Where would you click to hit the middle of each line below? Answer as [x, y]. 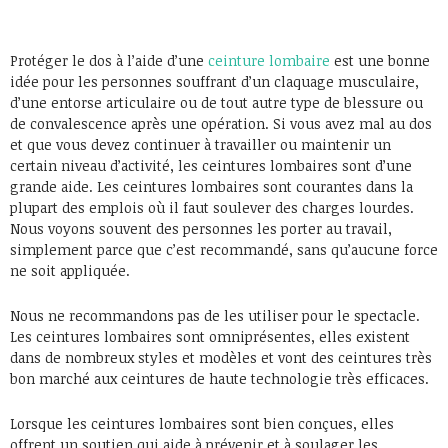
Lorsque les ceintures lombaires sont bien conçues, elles [202, 423]
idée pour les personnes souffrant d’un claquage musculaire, [214, 81]
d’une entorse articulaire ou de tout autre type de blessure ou [216, 102]
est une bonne [380, 60]
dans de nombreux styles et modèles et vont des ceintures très [221, 357]
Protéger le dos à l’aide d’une [109, 60]
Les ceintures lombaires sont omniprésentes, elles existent [210, 336]
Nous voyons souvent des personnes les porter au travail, [201, 228]
